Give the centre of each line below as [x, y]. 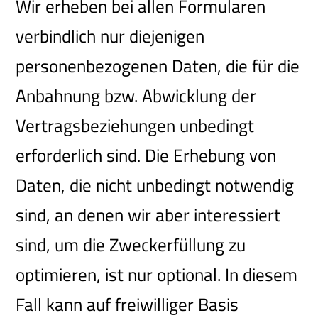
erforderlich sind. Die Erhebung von [146, 156]
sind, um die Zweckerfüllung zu [131, 245]
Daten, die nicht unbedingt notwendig [155, 186]
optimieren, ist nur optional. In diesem [157, 275]
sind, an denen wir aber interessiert [148, 215]
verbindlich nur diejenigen [110, 37]
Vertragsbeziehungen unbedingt [135, 126]
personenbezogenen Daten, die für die [158, 66]
